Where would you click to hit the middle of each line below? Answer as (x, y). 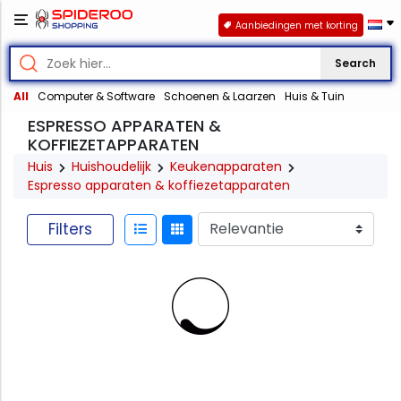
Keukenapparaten (226, 167)
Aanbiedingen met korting (296, 25)
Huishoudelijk (111, 167)
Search (355, 64)
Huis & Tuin (315, 97)
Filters (70, 229)
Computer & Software (96, 97)
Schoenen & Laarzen (220, 97)
